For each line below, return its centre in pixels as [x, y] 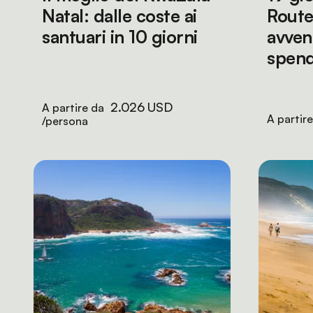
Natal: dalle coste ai [119, 16]
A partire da [74, 108]
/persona [65, 121]
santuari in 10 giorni [120, 37]
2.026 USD [141, 107]
